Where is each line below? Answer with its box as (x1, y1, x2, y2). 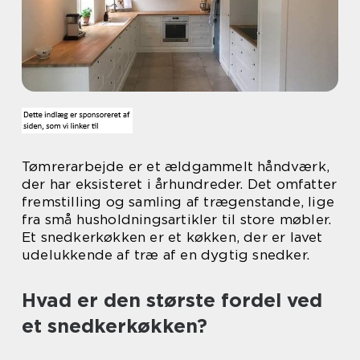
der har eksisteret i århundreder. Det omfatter (22, 176, 337, 192)
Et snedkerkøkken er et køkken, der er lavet (22, 229, 323, 245)
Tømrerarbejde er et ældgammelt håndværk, (22, 158, 330, 174)
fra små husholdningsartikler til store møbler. (22, 211, 332, 227)
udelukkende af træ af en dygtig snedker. (22, 247, 310, 263)
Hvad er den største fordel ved (22, 288, 322, 312)
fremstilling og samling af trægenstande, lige (22, 194, 335, 210)
